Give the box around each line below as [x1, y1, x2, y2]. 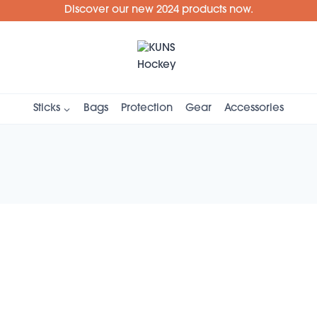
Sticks [33, 103, 60, 114]
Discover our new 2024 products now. [64, 5, 253, 16]
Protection [121, 103, 173, 114]
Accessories [224, 103, 284, 114]
